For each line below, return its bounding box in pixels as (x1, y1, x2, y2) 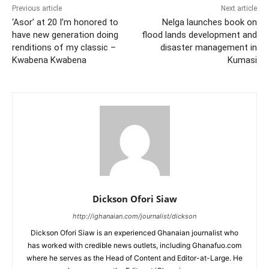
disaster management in (160, 41, 257, 53)
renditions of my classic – (12, 41, 116, 53)
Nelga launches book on (162, 16, 257, 28)
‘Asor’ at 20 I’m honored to (12, 16, 118, 28)
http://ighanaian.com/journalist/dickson (73, 211, 196, 220)
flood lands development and (141, 29, 257, 40)
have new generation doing (12, 29, 118, 40)
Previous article (12, 4, 62, 13)
